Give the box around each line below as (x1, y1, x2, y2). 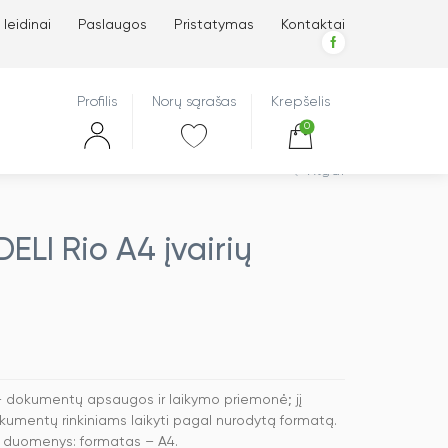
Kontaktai (281, 18, 345, 32)
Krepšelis (271, 95, 330, 109)
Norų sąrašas (152, 95, 236, 109)
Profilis (77, 95, 117, 109)
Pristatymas (174, 18, 254, 32)
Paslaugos (78, 18, 147, 32)
